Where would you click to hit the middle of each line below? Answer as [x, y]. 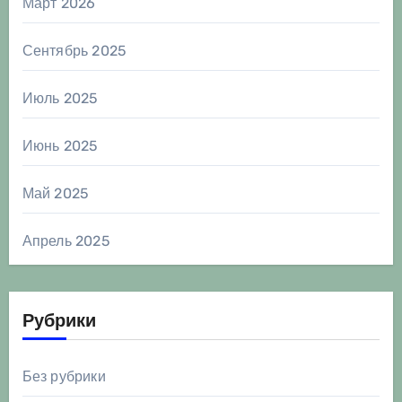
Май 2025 [56, 194]
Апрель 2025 [66, 241]
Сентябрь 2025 [74, 51]
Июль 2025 [60, 99]
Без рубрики [64, 377]
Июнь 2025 [60, 146]
